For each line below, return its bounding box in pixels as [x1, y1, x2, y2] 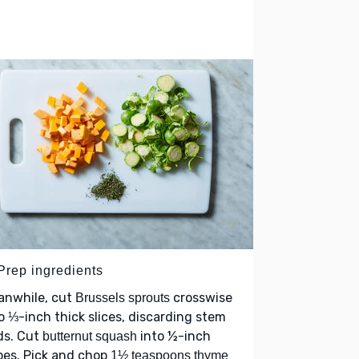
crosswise [170, 290, 232, 306]
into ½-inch [137, 329, 211, 345]
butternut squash [42, 329, 137, 344]
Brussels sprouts [75, 291, 170, 305]
